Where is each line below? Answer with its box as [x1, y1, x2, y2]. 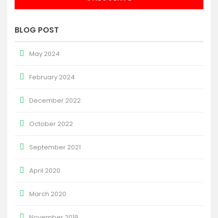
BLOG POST [15, 24, 59, 36]
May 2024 [29, 49, 60, 58]
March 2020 [29, 189, 66, 199]
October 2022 [29, 119, 73, 128]
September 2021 [29, 143, 81, 152]
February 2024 [29, 73, 75, 82]
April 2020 [29, 166, 60, 175]
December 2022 [29, 96, 81, 105]
